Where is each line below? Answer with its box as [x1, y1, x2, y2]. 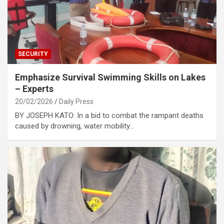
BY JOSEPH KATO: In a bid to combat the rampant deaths [15, 110, 203, 120]
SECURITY [18, 50, 48, 57]
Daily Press [59, 97, 93, 105]
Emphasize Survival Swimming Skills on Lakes [15, 71, 205, 82]
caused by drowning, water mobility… [15, 121, 134, 130]
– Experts [15, 83, 53, 94]
